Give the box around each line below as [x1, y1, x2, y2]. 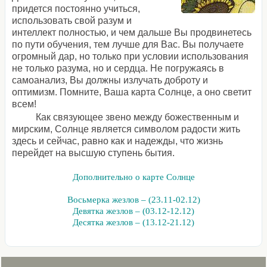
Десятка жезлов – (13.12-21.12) [73, 218, 194, 228]
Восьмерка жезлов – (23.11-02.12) [67, 195, 200, 205]
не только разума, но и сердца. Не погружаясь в [12, 63, 225, 74]
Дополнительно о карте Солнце [72, 172, 195, 182]
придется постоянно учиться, [12, 4, 141, 14]
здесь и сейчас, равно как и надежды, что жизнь [12, 136, 223, 147]
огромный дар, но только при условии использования [12, 51, 249, 62]
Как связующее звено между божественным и [36, 112, 240, 123]
